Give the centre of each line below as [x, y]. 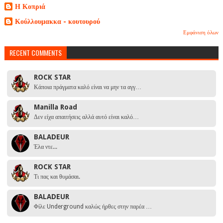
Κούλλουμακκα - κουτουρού [57, 21]
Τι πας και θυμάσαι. [57, 177]
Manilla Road [55, 107]
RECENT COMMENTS [35, 53]
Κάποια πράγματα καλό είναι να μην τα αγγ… [87, 87]
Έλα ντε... [45, 147]
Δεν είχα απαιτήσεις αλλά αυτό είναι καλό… [86, 117]
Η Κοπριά [30, 6]
